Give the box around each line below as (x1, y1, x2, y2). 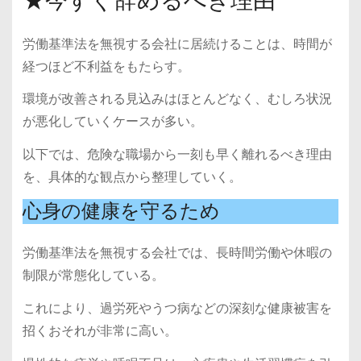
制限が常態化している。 (22, 265, 164, 284)
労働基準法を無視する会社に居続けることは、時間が (22, 34, 332, 53)
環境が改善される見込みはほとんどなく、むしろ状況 (22, 89, 332, 109)
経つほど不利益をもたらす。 (22, 56, 190, 76)
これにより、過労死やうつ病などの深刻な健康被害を (22, 298, 332, 317)
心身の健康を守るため (22, 199, 220, 222)
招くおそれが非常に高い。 (22, 321, 177, 340)
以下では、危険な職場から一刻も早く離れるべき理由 (22, 145, 332, 164)
